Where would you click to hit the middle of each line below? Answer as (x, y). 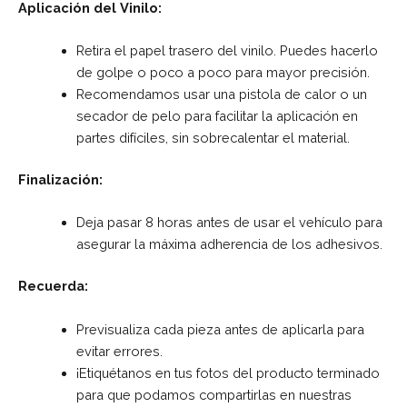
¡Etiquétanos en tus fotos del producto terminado (228, 372)
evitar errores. (119, 351)
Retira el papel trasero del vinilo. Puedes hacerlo (227, 51)
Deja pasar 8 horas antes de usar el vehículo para (229, 223)
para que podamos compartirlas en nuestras (213, 394)
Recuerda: (53, 286)
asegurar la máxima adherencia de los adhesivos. (229, 244)
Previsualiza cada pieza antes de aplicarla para (220, 329)
